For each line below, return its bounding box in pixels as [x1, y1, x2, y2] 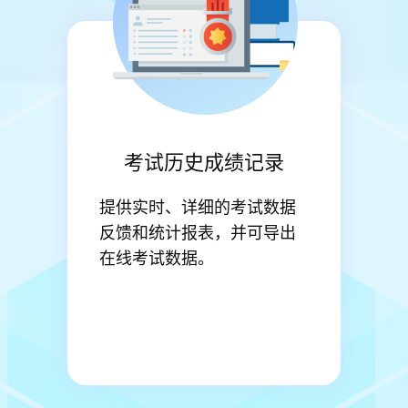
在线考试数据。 [99, 245, 214, 269]
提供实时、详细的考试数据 [99, 194, 296, 218]
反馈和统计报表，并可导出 [99, 219, 296, 243]
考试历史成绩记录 [124, 147, 284, 175]
